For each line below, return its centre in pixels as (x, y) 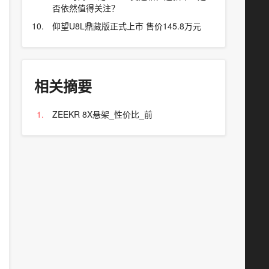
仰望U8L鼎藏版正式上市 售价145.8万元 (127, 26)
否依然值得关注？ (86, 8)
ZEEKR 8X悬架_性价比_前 (102, 114)
